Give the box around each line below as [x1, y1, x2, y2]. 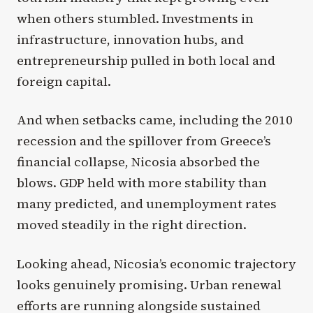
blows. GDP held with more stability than [17, 174, 267, 192]
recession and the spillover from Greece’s [17, 132, 271, 150]
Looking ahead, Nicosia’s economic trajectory [17, 254, 296, 272]
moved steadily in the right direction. [17, 216, 247, 234]
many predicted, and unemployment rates [17, 195, 277, 213]
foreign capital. [17, 73, 111, 91]
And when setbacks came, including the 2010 [17, 111, 293, 129]
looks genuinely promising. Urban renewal [17, 275, 282, 293]
